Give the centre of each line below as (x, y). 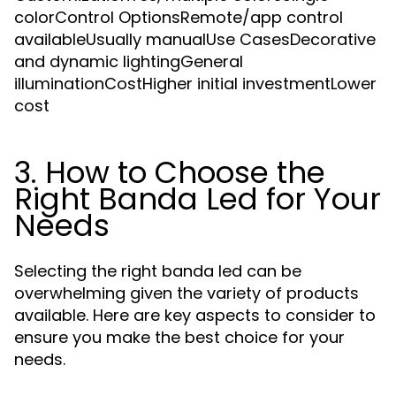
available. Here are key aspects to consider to (195, 315)
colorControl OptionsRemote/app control (179, 17)
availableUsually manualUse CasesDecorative (195, 39)
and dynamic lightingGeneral (129, 61)
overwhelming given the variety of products (187, 293)
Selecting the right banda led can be (158, 271)
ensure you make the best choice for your (179, 337)
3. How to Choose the (170, 172)
